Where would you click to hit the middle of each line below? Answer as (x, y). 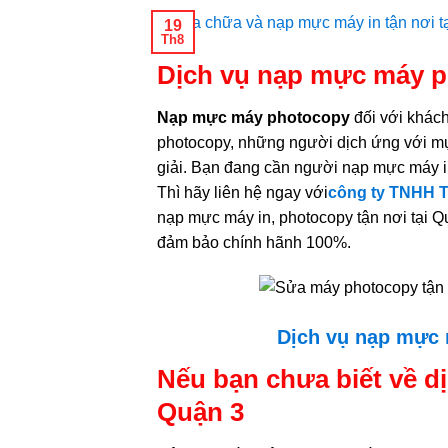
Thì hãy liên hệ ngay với (242, 192)
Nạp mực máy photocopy (253, 117)
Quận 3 (200, 412)
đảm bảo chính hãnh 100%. (254, 242)
